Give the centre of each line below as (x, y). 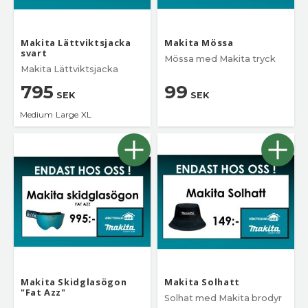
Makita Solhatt (202, 282)
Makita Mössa (199, 42)
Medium (36, 114)
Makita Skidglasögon (74, 282)
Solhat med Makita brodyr (223, 298)
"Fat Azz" (43, 292)
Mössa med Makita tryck (220, 58)
